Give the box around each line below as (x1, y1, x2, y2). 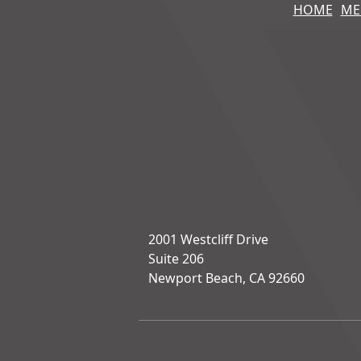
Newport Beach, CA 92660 (148, 269, 305, 288)
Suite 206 (148, 250, 204, 268)
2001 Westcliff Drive (148, 230, 268, 249)
